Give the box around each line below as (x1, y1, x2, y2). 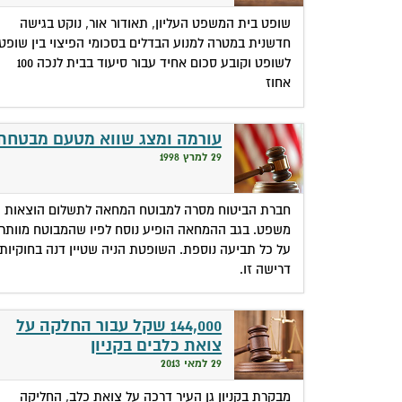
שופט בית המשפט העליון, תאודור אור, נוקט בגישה (20, 14, 292, 31)
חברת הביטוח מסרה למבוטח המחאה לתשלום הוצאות (4, 201, 292, 218)
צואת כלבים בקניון (91, 335, 223, 356)
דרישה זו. (240, 260, 292, 277)
